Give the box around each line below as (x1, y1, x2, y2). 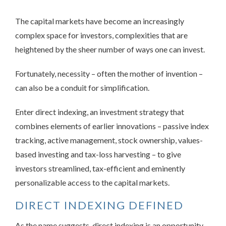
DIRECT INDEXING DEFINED (15, 198, 184, 212)
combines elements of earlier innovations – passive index (15, 121, 209, 131)
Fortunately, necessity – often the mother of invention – (15, 68, 203, 78)
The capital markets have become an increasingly (15, 16, 184, 26)
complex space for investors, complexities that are (15, 30, 188, 40)
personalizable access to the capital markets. (15, 177, 169, 187)
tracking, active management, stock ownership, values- (15, 135, 203, 145)
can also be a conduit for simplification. (15, 82, 149, 92)
